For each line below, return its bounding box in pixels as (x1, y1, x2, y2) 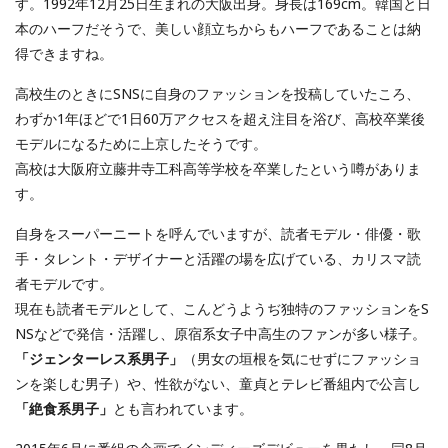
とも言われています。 (113, 399, 253, 419)
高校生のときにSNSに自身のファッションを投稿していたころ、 (15, 84, 420, 104)
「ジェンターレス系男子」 (15, 349, 183, 369)
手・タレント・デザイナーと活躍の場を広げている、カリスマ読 (15, 249, 421, 269)
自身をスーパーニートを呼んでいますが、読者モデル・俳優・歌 (15, 224, 421, 244)
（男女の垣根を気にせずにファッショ (183, 349, 421, 369)
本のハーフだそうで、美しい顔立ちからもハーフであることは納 (15, 19, 421, 39)
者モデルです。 (15, 274, 113, 294)
